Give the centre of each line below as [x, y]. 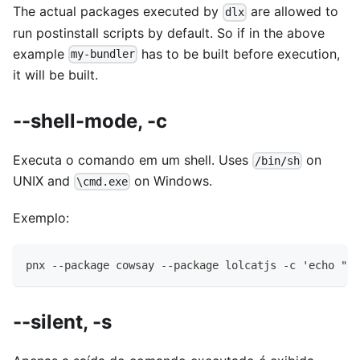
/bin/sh [278, 160]
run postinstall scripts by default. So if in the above [169, 33]
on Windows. [172, 180]
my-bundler [103, 54]
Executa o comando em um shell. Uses [133, 160]
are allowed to [293, 12]
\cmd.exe [102, 181]
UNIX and [43, 180]
